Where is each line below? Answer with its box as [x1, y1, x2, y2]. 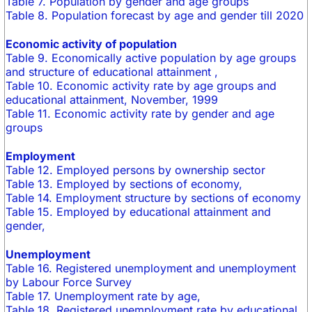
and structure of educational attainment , [6, 65, 218, 79]
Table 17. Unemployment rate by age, [6, 289, 201, 303]
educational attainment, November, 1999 [6, 93, 218, 107]
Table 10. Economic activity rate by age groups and [6, 79, 276, 93]
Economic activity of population [6, 37, 177, 51]
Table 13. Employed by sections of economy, [6, 177, 242, 191]
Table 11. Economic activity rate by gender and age [6, 107, 274, 120]
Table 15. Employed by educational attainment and [6, 205, 271, 219]
